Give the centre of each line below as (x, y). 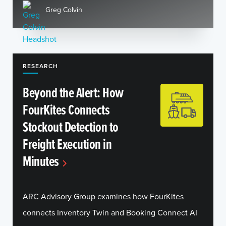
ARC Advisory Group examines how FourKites (103, 196)
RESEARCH (40, 66)
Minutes (41, 161)
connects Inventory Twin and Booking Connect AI (110, 212)
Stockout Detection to (71, 127)
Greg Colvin (64, 9)
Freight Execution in (67, 144)
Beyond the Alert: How (73, 92)
